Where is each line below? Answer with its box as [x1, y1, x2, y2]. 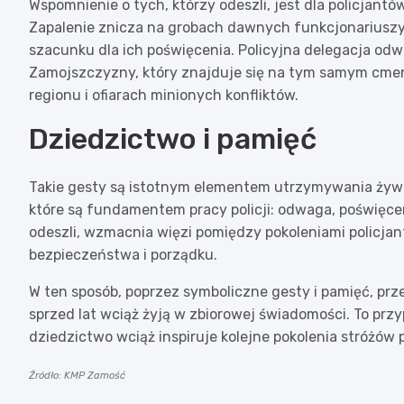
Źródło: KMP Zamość [29, 369, 125, 381]
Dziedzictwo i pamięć [29, 121, 317, 156]
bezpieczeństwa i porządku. [29, 245, 217, 263]
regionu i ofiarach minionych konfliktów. [29, 86, 298, 104]
